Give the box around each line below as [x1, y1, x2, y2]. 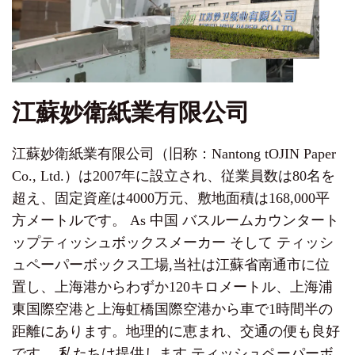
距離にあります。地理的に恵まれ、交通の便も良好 [12, 324, 340, 338]
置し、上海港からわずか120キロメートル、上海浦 [12, 280, 333, 294]
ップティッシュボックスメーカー [12, 235, 226, 250]
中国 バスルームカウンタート [150, 213, 339, 227]
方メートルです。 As [12, 213, 150, 227]
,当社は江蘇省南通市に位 [169, 258, 330, 272]
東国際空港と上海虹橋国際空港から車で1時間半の [12, 302, 333, 316]
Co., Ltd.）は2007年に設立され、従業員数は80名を [12, 169, 335, 183]
